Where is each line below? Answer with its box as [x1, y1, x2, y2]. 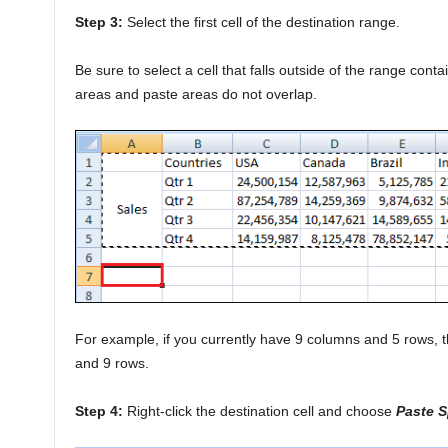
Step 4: [74, 402, 123, 419]
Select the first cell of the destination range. [122, 13, 400, 30]
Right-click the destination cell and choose [122, 402, 396, 419]
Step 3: [74, 13, 123, 30]
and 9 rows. [74, 354, 149, 371]
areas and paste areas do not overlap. [74, 85, 317, 102]
